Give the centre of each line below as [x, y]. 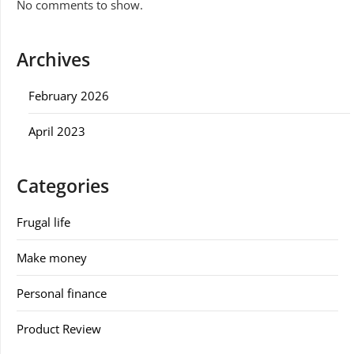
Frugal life [43, 222]
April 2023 [57, 131]
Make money [52, 257]
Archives [53, 59]
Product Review [59, 328]
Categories [63, 186]
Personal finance [62, 293]
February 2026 [69, 95]
